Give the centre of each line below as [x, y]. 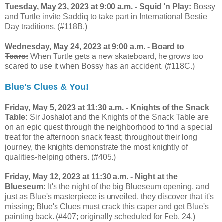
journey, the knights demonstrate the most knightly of [96, 147]
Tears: [17, 56]
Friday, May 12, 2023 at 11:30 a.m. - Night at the [91, 176]
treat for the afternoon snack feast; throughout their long [101, 137]
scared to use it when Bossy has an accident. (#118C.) [100, 66]
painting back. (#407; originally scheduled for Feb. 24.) [100, 216]
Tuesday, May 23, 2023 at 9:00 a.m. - [72, 6]
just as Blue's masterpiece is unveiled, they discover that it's [109, 196]
